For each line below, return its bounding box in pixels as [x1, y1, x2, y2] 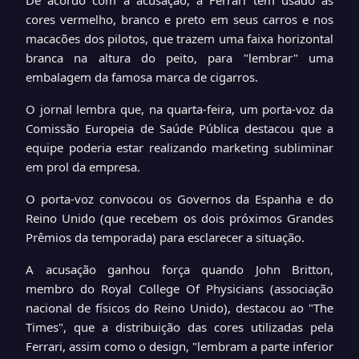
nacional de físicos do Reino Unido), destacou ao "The [26, 300, 333, 316]
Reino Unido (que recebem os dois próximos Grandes [26, 210, 333, 226]
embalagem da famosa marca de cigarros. [26, 69, 258, 85]
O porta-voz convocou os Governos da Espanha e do [26, 191, 333, 207]
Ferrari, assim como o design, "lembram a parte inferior [26, 338, 333, 354]
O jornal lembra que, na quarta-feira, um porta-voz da [26, 101, 333, 117]
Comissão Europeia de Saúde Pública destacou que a [26, 120, 333, 136]
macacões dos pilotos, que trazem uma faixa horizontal [26, 30, 333, 46]
